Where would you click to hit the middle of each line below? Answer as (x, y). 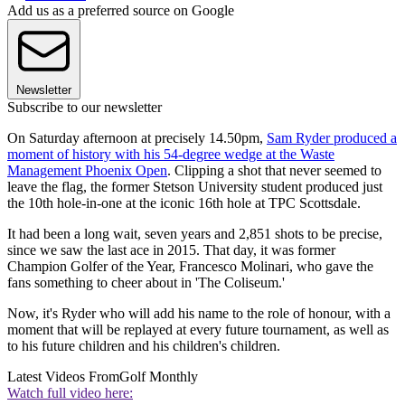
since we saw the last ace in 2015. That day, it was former (171, 250)
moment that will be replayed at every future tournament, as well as (198, 330)
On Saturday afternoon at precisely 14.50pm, (137, 138)
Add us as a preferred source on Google (121, 11)
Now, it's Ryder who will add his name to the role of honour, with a (199, 314)
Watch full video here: (70, 393)
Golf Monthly (159, 377)
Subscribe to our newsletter (85, 108)
